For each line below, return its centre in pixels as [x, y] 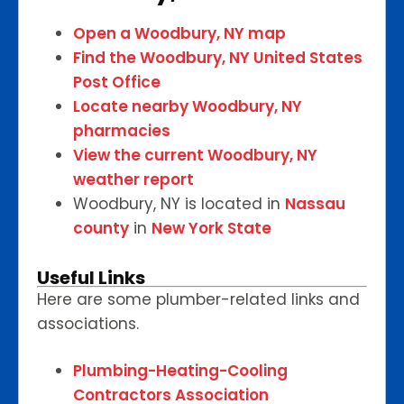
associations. [88, 324]
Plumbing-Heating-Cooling [180, 371]
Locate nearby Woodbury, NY [188, 107]
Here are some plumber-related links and [198, 300]
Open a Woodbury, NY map [179, 34]
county [101, 229]
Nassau [315, 204]
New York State [211, 229]
